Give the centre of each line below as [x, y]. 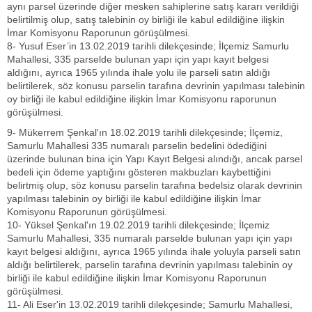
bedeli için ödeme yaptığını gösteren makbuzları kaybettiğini [139, 172]
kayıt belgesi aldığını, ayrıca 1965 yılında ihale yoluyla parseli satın [154, 251]
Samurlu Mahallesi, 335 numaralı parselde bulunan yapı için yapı [150, 238]
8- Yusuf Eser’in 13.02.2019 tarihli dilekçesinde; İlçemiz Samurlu [148, 46]
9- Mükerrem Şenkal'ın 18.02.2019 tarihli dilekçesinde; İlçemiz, [145, 132]
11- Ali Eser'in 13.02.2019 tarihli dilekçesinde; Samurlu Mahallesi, [150, 304]
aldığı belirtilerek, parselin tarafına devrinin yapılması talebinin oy [150, 265]
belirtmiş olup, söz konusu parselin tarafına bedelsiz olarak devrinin [155, 185]
